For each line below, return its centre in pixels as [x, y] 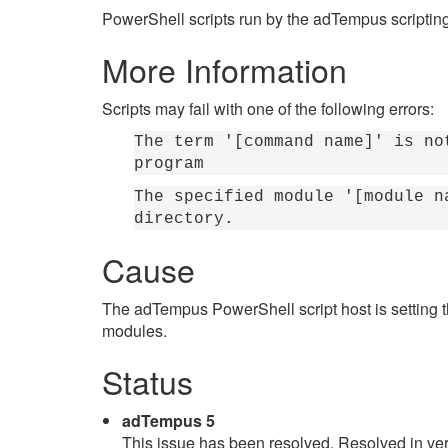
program [169, 164]
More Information [224, 69]
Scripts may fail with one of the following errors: [268, 108]
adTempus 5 [168, 420]
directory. [184, 219]
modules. [134, 330]
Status [147, 381]
